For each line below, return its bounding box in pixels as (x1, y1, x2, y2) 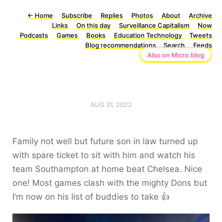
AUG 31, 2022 (90, 101, 132, 109)
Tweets (189, 31, 212, 39)
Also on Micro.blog (147, 51, 204, 59)
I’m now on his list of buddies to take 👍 (12, 192, 169, 202)
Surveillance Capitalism (119, 21, 189, 29)
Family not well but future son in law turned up (12, 136, 198, 146)
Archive (189, 11, 212, 19)
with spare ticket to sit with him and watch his (12, 150, 195, 160)
